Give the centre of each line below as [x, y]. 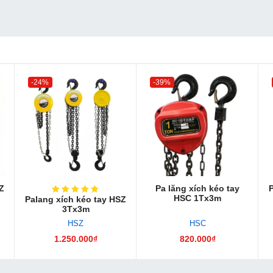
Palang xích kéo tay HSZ [76, 199]
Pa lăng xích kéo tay [197, 188]
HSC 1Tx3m [197, 198]
